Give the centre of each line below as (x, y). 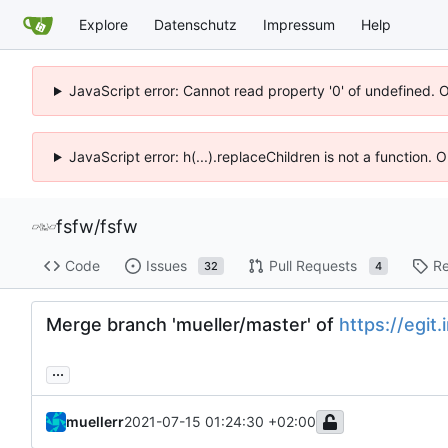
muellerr (95, 421)
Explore (103, 24)
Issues (166, 266)
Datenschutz (195, 24)
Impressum (299, 24)
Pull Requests (312, 266)
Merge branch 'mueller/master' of (192, 324)
